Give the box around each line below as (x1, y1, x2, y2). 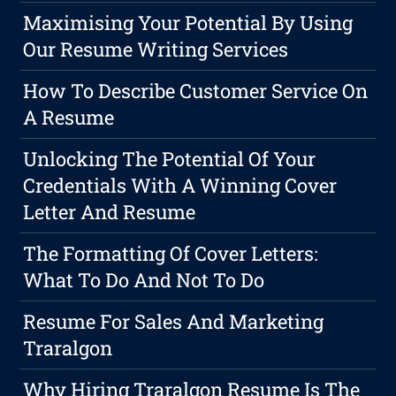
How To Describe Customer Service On (23, 77, 369, 103)
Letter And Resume (23, 198, 196, 225)
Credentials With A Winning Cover (23, 171, 338, 198)
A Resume (23, 103, 115, 130)
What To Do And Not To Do (23, 266, 265, 293)
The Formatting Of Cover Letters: (23, 240, 319, 266)
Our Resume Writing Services (23, 35, 289, 62)
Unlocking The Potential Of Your (23, 145, 316, 171)
